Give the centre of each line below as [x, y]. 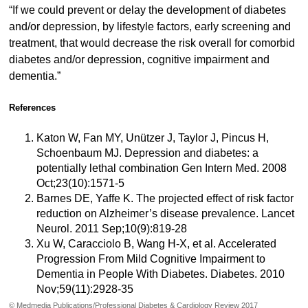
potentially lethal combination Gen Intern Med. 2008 [161, 168]
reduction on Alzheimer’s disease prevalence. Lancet [165, 213]
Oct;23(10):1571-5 [80, 183]
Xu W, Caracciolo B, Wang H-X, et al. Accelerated [156, 243]
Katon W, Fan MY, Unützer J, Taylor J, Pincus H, [152, 137]
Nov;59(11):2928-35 [85, 289]
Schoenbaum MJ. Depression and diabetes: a [147, 153]
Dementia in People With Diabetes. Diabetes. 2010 [160, 274]
